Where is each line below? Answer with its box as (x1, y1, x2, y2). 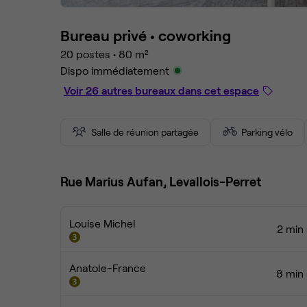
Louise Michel (69, 217, 136, 230)
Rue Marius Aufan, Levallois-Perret (60, 173, 262, 189)
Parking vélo (241, 126, 293, 138)
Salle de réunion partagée (91, 126, 199, 138)
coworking (158, 26, 231, 44)
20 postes (60, 47, 110, 60)
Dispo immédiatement (60, 64, 169, 77)
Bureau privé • (60, 26, 158, 44)
